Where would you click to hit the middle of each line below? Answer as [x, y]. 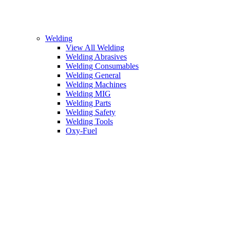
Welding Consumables [102, 66]
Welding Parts [88, 103]
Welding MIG [88, 94]
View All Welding [95, 48]
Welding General [93, 75]
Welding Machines [96, 85]
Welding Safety [91, 112]
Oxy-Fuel [81, 131]
